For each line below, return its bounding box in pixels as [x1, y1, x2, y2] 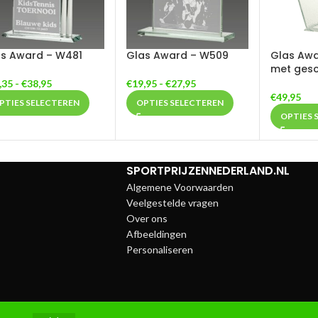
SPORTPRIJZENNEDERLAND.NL [126, 163, 290, 180]
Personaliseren [126, 243, 193, 256]
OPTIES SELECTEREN [136, 97, 224, 109]
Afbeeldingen [126, 228, 187, 241]
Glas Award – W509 [126, 48, 229, 63]
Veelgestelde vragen [126, 197, 219, 209]
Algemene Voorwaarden [126, 181, 234, 194]
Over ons [126, 212, 168, 225]
